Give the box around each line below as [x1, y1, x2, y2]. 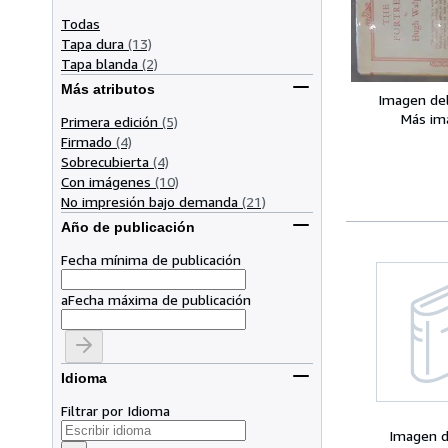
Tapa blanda [61, 54, 138, 72]
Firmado [61, 132, 112, 150]
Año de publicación [61, 219, 195, 236]
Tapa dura [61, 34, 124, 52]
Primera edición [61, 112, 158, 130]
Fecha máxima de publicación [68, 290, 251, 308]
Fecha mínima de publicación [61, 250, 241, 268]
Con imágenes [61, 172, 151, 190]
